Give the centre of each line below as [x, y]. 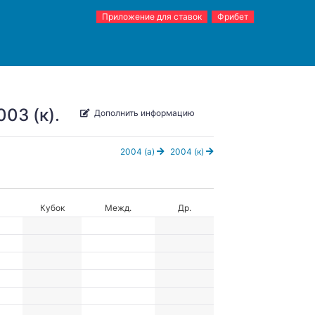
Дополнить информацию [144, 112]
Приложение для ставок [152, 17]
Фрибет [233, 17]
